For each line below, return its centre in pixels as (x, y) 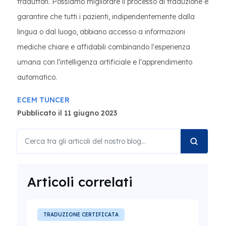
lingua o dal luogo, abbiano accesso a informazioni (101, 32)
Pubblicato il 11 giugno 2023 (67, 113)
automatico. (37, 77)
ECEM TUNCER (43, 100)
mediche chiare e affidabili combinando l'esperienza (104, 47)
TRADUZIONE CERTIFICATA (81, 215)
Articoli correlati (80, 182)
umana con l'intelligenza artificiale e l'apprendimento (105, 62)
